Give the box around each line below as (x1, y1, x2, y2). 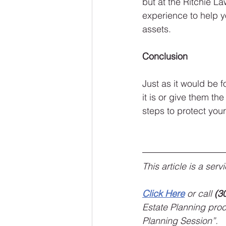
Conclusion (142, 50, 188, 63)
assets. (142, 23, 171, 35)
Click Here (142, 188, 185, 200)
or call (185, 188, 214, 200)
